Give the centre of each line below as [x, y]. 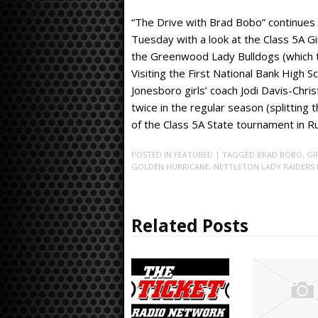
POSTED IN [152, 155]
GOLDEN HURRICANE [170, 167]
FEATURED [193, 155]
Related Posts [190, 226]
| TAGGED [236, 155]
